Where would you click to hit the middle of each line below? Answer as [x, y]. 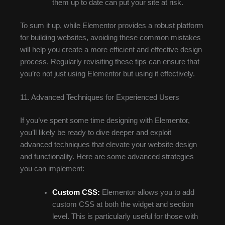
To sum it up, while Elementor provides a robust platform [112, 25]
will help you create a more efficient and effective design [111, 49]
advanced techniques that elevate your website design [108, 144]
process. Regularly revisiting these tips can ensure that [110, 62]
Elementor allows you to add [147, 193]
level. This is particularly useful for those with [125, 217]
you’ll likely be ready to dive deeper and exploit [96, 132]
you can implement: [52, 168]
